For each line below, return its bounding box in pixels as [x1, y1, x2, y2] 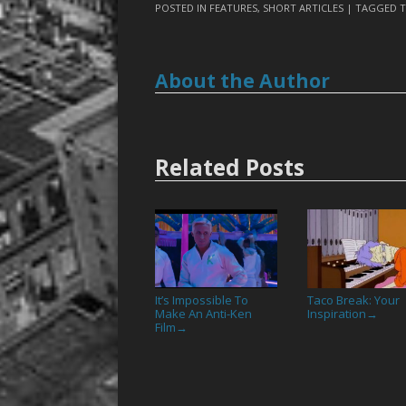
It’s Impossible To [155, 291, 249, 308]
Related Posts [155, 152, 305, 183]
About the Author [155, 67, 331, 93]
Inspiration [307, 304, 367, 322]
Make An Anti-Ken [155, 304, 253, 322]
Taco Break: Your [307, 291, 401, 308]
